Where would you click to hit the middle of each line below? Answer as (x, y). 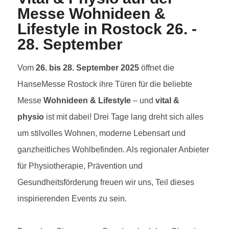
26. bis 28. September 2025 (87, 67)
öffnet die (157, 67)
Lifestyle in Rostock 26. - (107, 29)
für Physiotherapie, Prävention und (80, 166)
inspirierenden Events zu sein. (72, 198)
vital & (167, 100)
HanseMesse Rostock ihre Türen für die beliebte (105, 84)
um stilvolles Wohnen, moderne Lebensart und (101, 133)
